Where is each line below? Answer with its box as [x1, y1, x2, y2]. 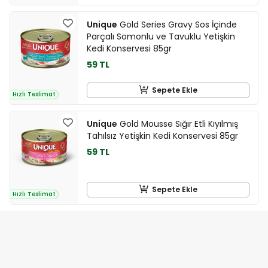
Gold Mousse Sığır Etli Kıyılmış [117, 117, 238, 130]
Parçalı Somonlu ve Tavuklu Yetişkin [87, 30, 235, 42]
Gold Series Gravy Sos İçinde [117, 18, 237, 31]
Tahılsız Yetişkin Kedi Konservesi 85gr [87, 129, 238, 142]
